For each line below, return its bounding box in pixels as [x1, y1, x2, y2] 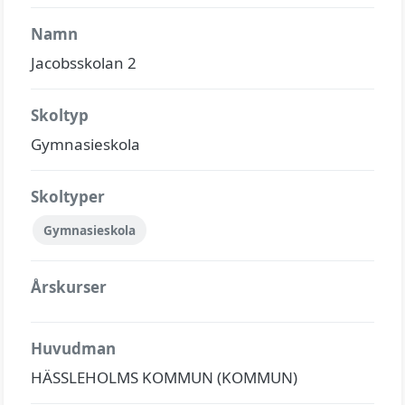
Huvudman [31, 338, 116, 359]
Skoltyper [31, 186, 105, 207]
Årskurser [31, 277, 107, 297]
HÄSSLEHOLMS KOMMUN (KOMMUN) [31, 367, 297, 388]
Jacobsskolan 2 [31, 52, 137, 73]
